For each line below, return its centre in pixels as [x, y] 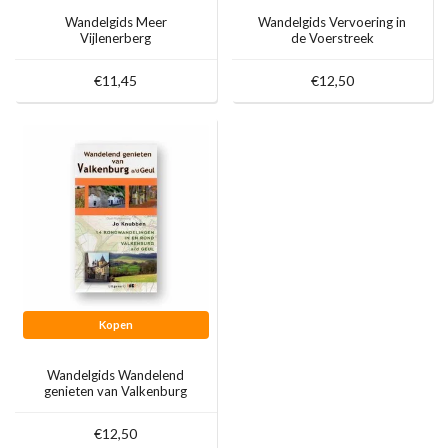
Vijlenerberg [116, 38]
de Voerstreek [332, 38]
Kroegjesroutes [116, 54]
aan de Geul [116, 406]
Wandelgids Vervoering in [332, 22]
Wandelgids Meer [115, 22]
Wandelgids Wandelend [116, 374]
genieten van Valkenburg [116, 390]
